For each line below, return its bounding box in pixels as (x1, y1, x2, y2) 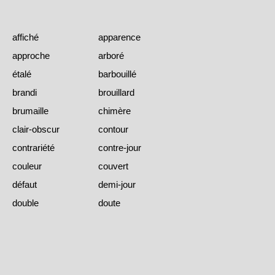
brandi (12, 87, 37, 98)
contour (98, 124, 128, 135)
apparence (98, 32, 141, 43)
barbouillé (98, 69, 136, 80)
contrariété (12, 142, 55, 153)
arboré (98, 50, 124, 61)
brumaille (12, 106, 48, 117)
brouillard (98, 87, 134, 98)
